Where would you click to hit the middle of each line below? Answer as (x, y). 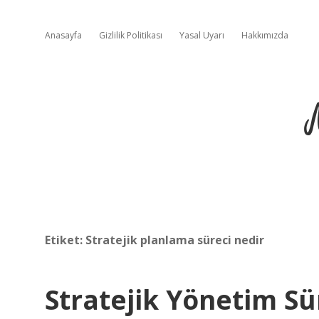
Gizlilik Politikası (131, 35)
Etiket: (65, 240)
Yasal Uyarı (202, 35)
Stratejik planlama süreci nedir (175, 240)
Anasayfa (63, 35)
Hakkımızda (265, 35)
